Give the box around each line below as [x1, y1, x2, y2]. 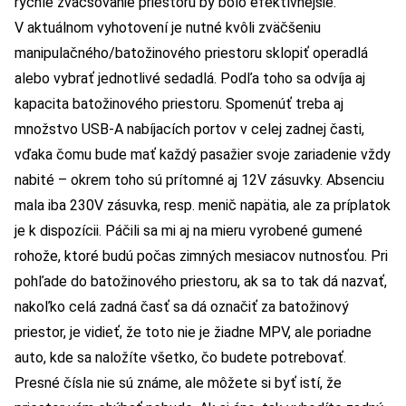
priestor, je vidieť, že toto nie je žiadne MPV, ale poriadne [14, 324, 372, 342]
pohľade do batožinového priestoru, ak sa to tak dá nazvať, [14, 273, 387, 291]
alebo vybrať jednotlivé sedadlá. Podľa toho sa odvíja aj [14, 70, 365, 88]
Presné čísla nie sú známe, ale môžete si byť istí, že [14, 374, 342, 392]
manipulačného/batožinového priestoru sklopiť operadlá [14, 44, 368, 63]
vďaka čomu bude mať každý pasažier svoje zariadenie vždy [14, 146, 391, 164]
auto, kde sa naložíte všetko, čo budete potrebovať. [14, 349, 346, 367]
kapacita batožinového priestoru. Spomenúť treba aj [14, 95, 343, 113]
